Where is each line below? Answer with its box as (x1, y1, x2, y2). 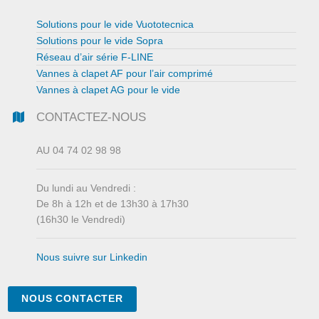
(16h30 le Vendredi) (36, 214, 126, 226)
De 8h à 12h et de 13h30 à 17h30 (36, 198, 189, 210)
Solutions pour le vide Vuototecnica (36, 19, 194, 31)
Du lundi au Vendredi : (36, 182, 137, 194)
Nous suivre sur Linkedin (36, 251, 148, 263)
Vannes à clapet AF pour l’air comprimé (36, 68, 214, 80)
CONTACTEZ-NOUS (36, 110, 147, 125)
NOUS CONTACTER (21, 293, 123, 305)
